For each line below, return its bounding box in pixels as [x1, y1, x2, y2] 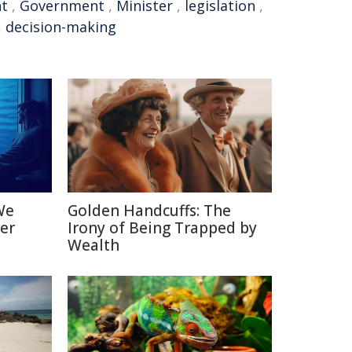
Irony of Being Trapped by [68, 217, 257, 238]
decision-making [5, 16, 116, 36]
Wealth [68, 234, 119, 255]
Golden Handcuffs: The [68, 200, 231, 221]
